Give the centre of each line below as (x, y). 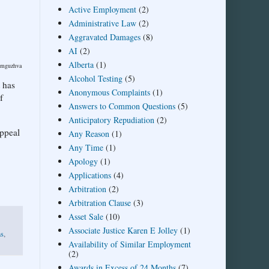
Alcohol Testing (95, 78)
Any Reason (89, 133)
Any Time (86, 147)
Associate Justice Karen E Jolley (123, 230)
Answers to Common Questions (122, 106)
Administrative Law (102, 23)
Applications (89, 175)
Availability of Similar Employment (129, 244)
